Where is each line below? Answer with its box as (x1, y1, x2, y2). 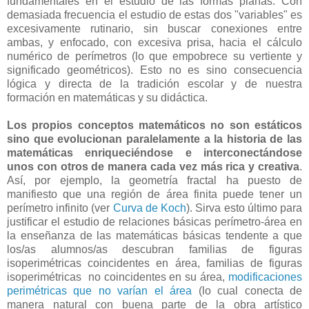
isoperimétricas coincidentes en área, (7, 257, 206, 269)
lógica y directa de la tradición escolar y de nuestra (7, 77, 302, 90)
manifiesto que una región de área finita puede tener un (7, 188, 302, 200)
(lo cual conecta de (192, 284, 303, 297)
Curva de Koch (112, 201, 187, 214)
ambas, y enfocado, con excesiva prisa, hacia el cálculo (7, 36, 302, 48)
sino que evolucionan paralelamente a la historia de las (7, 132, 302, 145)
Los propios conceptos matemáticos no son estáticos (7, 119, 302, 131)
